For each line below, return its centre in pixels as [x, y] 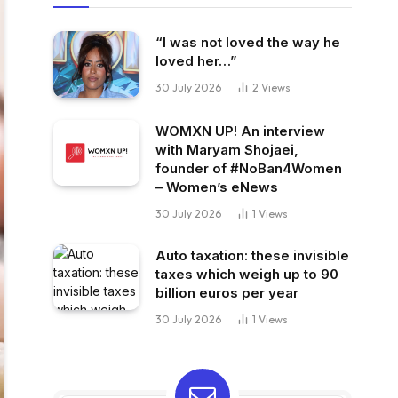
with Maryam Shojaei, [227, 149]
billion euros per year [227, 292]
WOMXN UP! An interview [240, 131]
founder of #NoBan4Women [249, 168]
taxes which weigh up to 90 [247, 274]
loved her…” [196, 61]
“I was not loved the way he [248, 42]
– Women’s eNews [217, 187]
